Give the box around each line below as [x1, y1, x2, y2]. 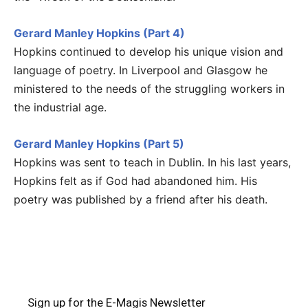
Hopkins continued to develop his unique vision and [14, 44, 283, 58]
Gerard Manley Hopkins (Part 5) [14, 136, 184, 151]
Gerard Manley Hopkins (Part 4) [14, 25, 185, 40]
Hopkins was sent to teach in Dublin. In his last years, [14, 155, 291, 169]
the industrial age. [14, 100, 107, 114]
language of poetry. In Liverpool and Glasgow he [14, 63, 267, 77]
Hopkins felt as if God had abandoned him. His [14, 173, 257, 188]
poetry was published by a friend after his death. [14, 192, 267, 206]
